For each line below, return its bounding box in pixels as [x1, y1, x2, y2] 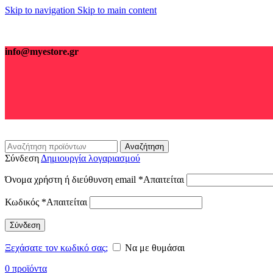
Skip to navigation [5, 5, 77, 15]
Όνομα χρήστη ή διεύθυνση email [5, 174, 138, 185]
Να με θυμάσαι [125, 243, 185, 253]
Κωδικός [5, 197, 41, 207]
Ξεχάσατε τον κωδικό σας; [5, 243, 108, 253]
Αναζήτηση [125, 142, 164, 151]
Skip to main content [77, 5, 157, 15]
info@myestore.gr [5, 46, 79, 57]
